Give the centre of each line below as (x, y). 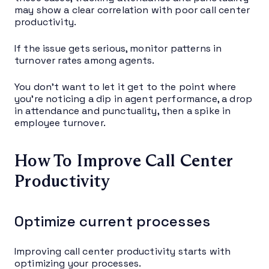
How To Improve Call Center (124, 160)
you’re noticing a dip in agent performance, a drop (134, 98)
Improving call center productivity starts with (123, 251)
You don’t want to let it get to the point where (125, 86)
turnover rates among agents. (85, 60)
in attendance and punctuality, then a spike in (123, 110)
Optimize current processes (113, 221)
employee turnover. (60, 122)
